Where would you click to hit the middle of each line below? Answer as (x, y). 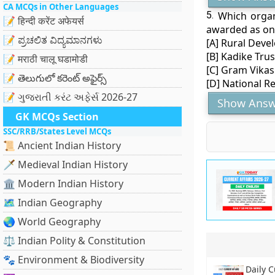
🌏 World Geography (52, 222)
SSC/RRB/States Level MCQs (57, 131)
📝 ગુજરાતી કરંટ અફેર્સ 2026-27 (70, 97)
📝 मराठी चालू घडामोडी (45, 59)
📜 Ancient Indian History (62, 145)
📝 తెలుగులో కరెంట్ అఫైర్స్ (55, 78)
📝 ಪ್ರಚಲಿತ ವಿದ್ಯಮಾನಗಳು (53, 40)
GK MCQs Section (57, 117)
